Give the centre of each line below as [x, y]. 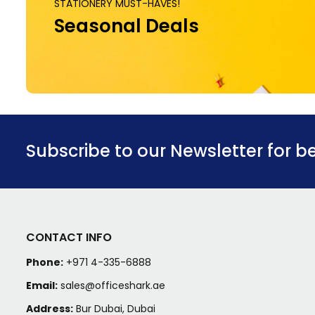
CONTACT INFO [69, 237]
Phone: [45, 262]
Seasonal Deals [127, 26]
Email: [42, 285]
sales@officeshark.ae [113, 285]
